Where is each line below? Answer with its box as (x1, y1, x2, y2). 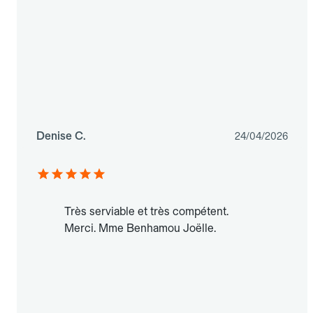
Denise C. (36, 129, 86, 143)
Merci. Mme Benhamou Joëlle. (64, 221, 216, 235)
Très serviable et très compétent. (64, 205, 228, 219)
